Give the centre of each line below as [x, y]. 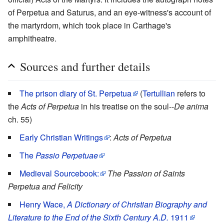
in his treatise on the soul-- [126, 106]
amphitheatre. [32, 38]
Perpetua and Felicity [45, 186]
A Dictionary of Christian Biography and [137, 204]
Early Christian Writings [61, 137]
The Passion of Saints [146, 173]
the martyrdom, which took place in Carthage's [89, 25]
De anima [191, 106]
